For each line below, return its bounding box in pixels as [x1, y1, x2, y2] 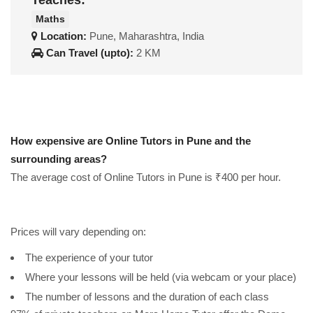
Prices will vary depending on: [10, 225, 146, 238]
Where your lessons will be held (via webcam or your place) [25, 270, 296, 283]
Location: [38, 29, 89, 42]
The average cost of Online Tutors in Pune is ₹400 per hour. [10, 170, 281, 183]
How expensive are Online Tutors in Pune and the [10, 134, 251, 147]
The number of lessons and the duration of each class [25, 290, 269, 303]
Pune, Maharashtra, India [89, 29, 204, 42]
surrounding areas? [10, 152, 107, 165]
